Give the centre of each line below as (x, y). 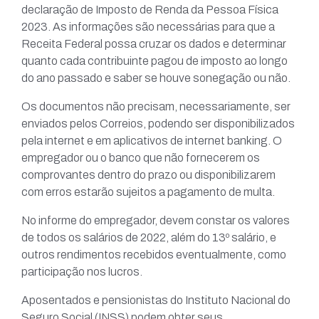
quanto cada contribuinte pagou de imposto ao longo (155, 61)
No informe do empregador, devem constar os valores (156, 221)
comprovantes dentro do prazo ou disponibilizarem (148, 175)
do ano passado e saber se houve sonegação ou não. (156, 78)
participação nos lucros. (82, 272)
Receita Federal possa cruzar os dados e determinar (154, 44)
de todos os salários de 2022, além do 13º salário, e (149, 238)
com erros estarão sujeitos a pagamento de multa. (148, 192)
